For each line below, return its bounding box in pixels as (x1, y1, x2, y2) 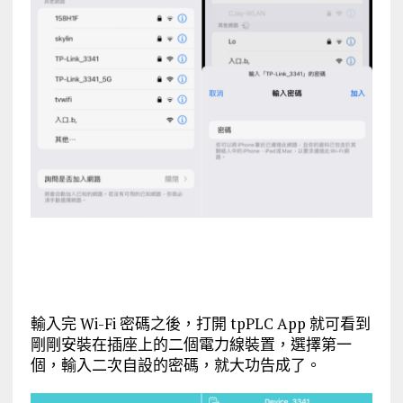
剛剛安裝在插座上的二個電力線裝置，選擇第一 (30, 333, 352, 354)
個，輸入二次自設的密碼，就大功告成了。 (30, 354, 321, 375)
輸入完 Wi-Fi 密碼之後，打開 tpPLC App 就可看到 (30, 312, 371, 334)
